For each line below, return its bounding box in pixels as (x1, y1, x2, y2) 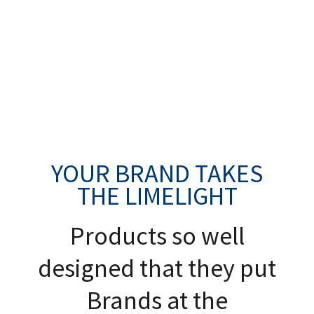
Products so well (69, 220, 245, 252)
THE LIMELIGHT (76, 180, 238, 212)
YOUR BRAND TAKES (51, 158, 263, 190)
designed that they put (38, 252, 276, 285)
